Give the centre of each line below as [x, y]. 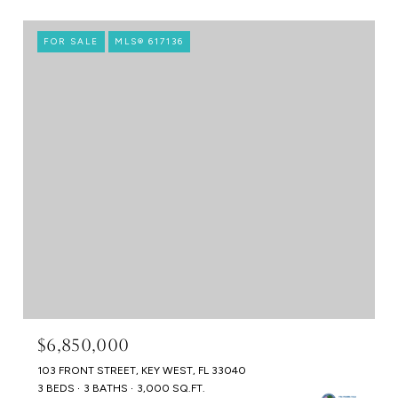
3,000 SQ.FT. [171, 389]
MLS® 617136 [149, 41]
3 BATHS [106, 389]
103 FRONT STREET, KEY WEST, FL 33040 [142, 371]
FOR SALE [71, 41]
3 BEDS [56, 389]
